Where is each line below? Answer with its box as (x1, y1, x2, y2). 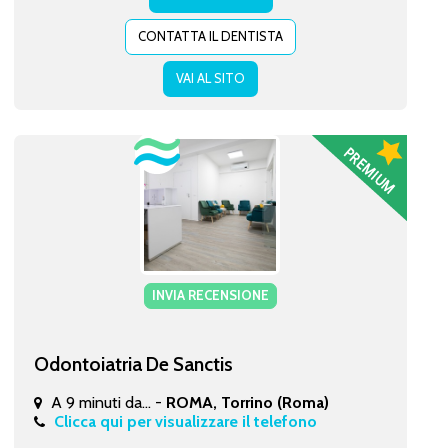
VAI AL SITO (175, 69, 245, 86)
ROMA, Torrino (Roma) (165, 392, 329, 412)
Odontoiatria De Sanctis (33, 351, 233, 376)
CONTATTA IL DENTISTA (137, 27, 283, 44)
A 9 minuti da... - (50, 392, 166, 412)
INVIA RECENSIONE (151, 286, 269, 303)
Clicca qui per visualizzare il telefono (53, 411, 317, 431)
